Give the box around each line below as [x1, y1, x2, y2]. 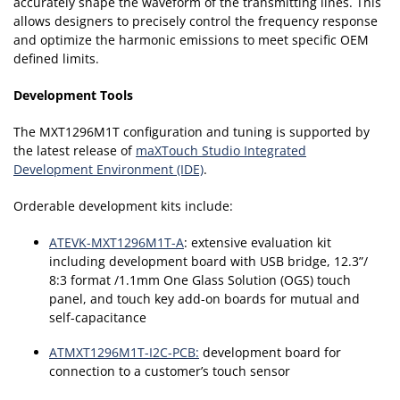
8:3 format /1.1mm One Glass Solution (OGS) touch [49, 271, 351, 289]
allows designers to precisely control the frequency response [13, 12, 378, 30]
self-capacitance [49, 309, 146, 327]
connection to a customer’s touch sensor [49, 362, 290, 380]
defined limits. [13, 50, 99, 68]
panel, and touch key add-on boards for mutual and [49, 290, 360, 308]
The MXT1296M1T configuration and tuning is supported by [13, 123, 370, 141]
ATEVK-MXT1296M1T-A [49, 234, 184, 252]
